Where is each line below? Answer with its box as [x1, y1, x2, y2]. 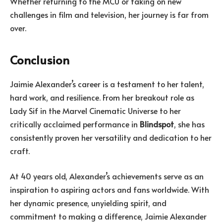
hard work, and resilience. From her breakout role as [10, 91, 194, 103]
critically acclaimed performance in [10, 118, 140, 129]
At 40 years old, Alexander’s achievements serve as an [10, 170, 204, 182]
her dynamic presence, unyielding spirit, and [10, 197, 166, 209]
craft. [10, 145, 30, 156]
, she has [174, 118, 205, 129]
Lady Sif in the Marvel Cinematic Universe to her [10, 105, 181, 116]
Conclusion [10, 51, 69, 68]
